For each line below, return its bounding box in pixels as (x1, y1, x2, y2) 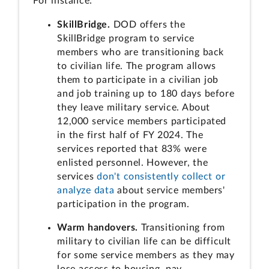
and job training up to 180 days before (57, 88, 235, 98)
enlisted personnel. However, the (57, 157, 208, 168)
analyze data (57, 185, 115, 195)
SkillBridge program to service (57, 33, 195, 43)
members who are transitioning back (57, 47, 224, 57)
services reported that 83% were (57, 144, 207, 154)
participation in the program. (57, 199, 193, 209)
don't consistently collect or (97, 171, 226, 181)
